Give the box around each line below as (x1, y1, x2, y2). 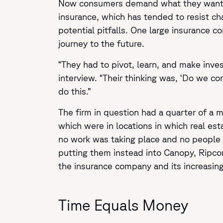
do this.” (58, 86, 93, 96)
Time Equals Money (58, 196, 188, 214)
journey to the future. (58, 38, 144, 48)
